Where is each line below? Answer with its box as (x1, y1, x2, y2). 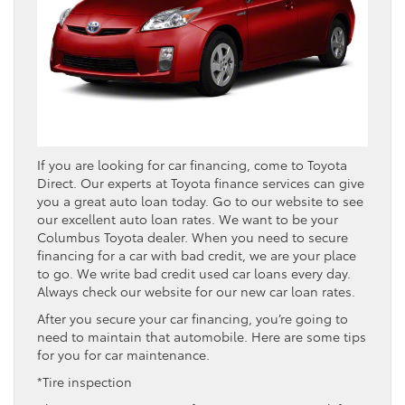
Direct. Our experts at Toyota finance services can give (37, 174, 364, 193)
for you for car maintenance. (37, 345, 210, 364)
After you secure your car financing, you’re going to (37, 309, 348, 328)
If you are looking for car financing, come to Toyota (37, 155, 347, 174)
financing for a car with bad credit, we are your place (37, 246, 356, 265)
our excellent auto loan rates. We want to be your (37, 210, 338, 229)
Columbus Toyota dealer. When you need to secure (37, 228, 348, 247)
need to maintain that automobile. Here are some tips (37, 327, 366, 346)
